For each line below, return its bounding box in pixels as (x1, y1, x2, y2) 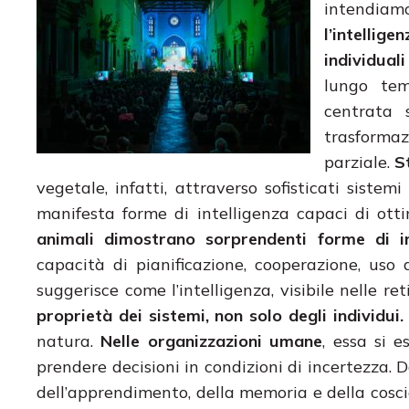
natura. (37, 330, 101, 351)
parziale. (324, 151, 395, 173)
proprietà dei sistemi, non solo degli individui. (37, 304, 404, 326)
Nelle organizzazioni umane (100, 330, 323, 351)
